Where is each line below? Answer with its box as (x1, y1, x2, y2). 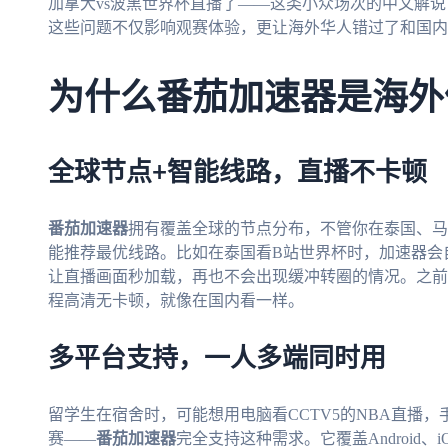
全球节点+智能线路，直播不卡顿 (48, 160, 427, 187)
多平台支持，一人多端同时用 (48, 346, 386, 373)
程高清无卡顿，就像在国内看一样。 (48, 292, 304, 310)
